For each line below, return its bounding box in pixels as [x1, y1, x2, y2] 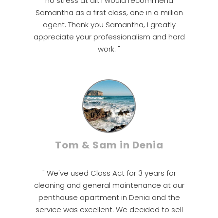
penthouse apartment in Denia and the [38, 192, 180, 202]
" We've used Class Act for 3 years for [42, 168, 176, 178]
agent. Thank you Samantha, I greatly [42, 19, 176, 30]
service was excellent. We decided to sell [35, 204, 183, 215]
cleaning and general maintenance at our [34, 180, 184, 190]
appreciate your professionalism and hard [33, 32, 185, 42]
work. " [98, 44, 120, 54]
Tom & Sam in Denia [54, 138, 163, 152]
